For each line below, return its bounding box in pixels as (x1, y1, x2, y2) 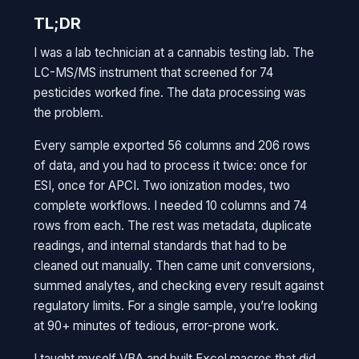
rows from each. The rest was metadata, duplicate (34, 218, 313, 233)
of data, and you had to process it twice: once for (34, 158, 308, 173)
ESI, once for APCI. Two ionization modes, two (34, 178, 291, 193)
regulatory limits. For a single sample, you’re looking (34, 298, 318, 313)
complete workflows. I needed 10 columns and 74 (34, 198, 308, 213)
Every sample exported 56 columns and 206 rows (34, 138, 311, 153)
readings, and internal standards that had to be (34, 238, 288, 253)
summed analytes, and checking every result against (34, 278, 325, 293)
